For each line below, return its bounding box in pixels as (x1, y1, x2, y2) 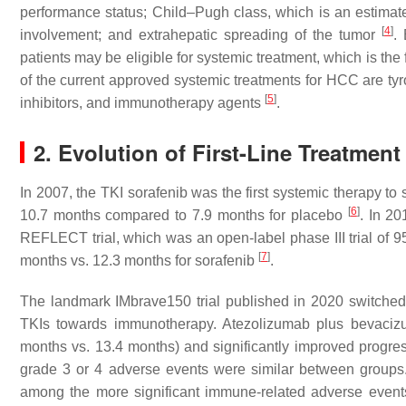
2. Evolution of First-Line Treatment (34, 137, 401, 168)
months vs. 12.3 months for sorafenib (20, 253, 258, 268)
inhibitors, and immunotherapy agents (20, 95, 265, 111)
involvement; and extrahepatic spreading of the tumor (20, 27, 382, 43)
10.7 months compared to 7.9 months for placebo (20, 208, 348, 223)
